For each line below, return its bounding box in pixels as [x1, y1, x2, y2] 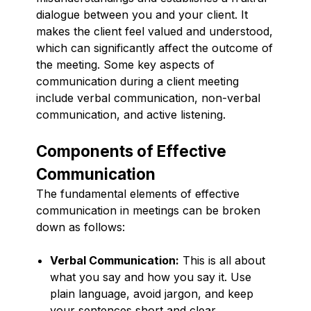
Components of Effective [36, 141, 226, 160]
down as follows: [36, 219, 125, 234]
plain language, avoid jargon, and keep [50, 286, 253, 301]
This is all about [179, 253, 265, 267]
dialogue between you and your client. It [36, 7, 248, 22]
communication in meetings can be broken [36, 203, 260, 217]
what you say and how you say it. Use [50, 269, 251, 284]
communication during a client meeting [36, 74, 239, 88]
